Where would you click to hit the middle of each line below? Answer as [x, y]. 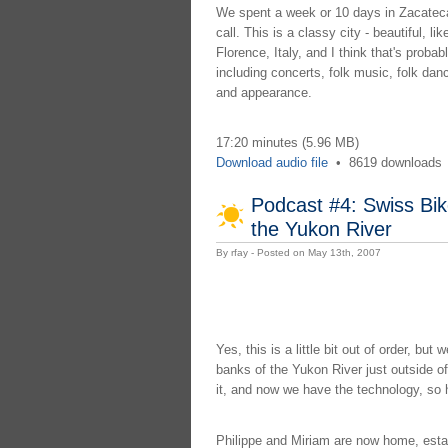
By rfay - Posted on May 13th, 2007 [298, 253]
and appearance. [263, 92]
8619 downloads [395, 163]
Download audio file [271, 163]
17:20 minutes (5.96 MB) [287, 143]
